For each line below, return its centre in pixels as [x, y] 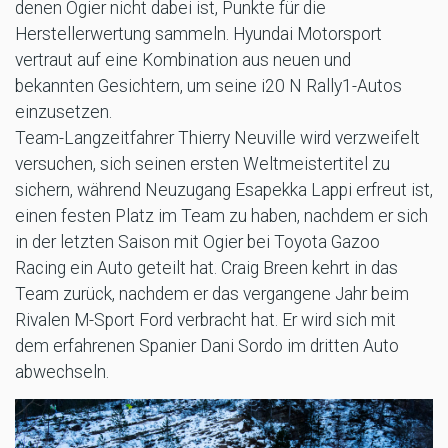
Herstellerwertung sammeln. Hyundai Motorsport [198, 34]
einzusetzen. [63, 112]
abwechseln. [62, 372]
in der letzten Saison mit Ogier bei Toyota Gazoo [197, 242]
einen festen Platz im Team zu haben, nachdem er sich [221, 216]
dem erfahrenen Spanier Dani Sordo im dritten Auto [207, 346]
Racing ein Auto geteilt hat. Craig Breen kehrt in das [206, 268]
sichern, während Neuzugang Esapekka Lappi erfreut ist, [224, 190]
